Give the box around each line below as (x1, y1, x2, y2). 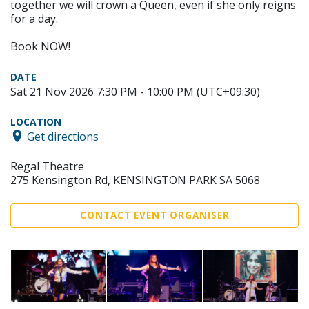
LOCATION (10, 114, 61, 128)
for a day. (10, 10, 58, 26)
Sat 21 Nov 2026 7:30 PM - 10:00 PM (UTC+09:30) (10, 83, 260, 99)
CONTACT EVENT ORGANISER (79, 209, 230, 222)
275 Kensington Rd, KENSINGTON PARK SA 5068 (10, 172, 260, 188)
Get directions (27, 128, 99, 144)
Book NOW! (10, 38, 70, 54)
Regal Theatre (10, 159, 84, 175)
